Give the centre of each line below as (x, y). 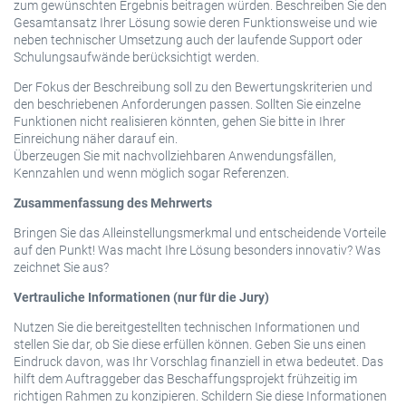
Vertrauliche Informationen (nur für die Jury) (141, 297)
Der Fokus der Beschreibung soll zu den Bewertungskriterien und (193, 87)
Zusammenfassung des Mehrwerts (113, 203)
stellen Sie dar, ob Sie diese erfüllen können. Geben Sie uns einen (190, 344)
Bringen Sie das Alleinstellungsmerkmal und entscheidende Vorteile (200, 232)
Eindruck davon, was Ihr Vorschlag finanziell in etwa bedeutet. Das (198, 361)
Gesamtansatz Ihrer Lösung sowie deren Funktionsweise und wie (195, 22)
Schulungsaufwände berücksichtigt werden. (136, 57)
